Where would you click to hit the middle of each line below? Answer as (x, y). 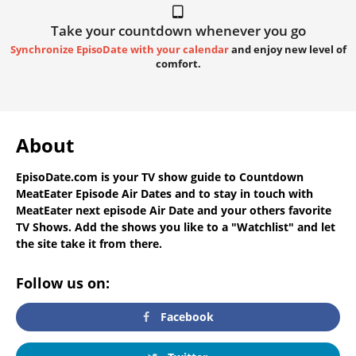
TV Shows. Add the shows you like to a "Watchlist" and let (176, 226)
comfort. (178, 64)
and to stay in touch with (242, 193)
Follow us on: (63, 282)
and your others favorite (263, 210)
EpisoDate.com (57, 176)
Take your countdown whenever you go (178, 30)
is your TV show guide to (168, 176)
